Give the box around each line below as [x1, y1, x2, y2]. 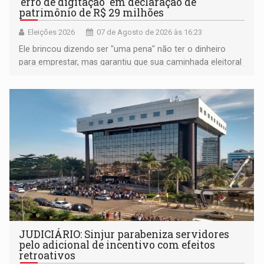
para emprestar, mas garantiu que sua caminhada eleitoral [19, 57, 242, 67]
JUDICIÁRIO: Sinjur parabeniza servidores [19, 227, 230, 242]
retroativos [19, 249, 76, 263]
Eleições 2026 [28, 28, 75, 37]
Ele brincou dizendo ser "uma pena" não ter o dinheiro [19, 44, 226, 54]
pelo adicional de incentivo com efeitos [19, 238, 216, 252]
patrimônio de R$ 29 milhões [19, 6, 164, 20]
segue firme [19, 70, 65, 80]
